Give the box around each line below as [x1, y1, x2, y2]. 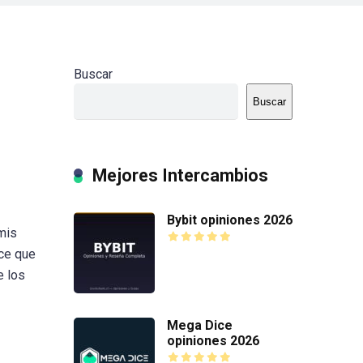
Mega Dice [167, 317, 233, 333]
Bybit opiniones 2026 [167, 211, 293, 228]
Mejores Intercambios [92, 164, 268, 186]
